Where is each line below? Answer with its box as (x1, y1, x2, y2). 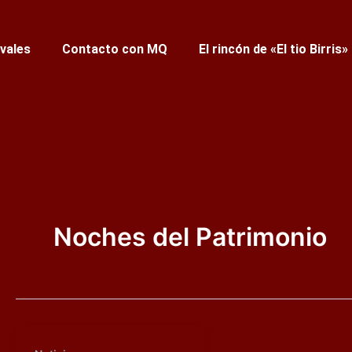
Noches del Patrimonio (53, 221, 327, 252)
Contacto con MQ (62, 42, 168, 57)
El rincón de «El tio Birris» (199, 42, 349, 57)
